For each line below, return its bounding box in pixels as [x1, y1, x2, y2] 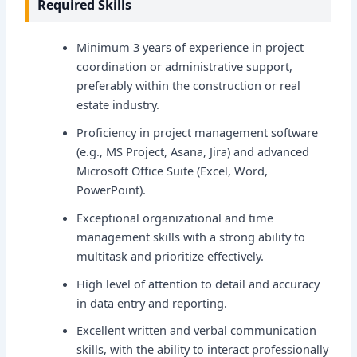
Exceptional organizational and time [76, 209, 274, 226]
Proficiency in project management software [76, 124, 319, 140]
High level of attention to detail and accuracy [76, 275, 320, 292]
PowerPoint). [76, 181, 147, 198]
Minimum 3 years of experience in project [76, 38, 304, 55]
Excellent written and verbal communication [76, 322, 317, 339]
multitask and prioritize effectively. [76, 247, 265, 264]
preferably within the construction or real [76, 76, 301, 93]
